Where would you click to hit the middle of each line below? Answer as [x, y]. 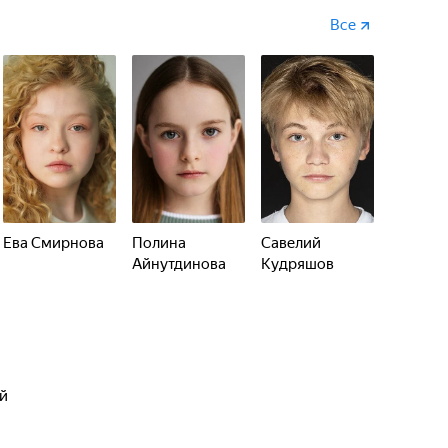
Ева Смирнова [53, 243]
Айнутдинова [179, 264]
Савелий [291, 243]
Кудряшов [297, 264]
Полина [159, 243]
